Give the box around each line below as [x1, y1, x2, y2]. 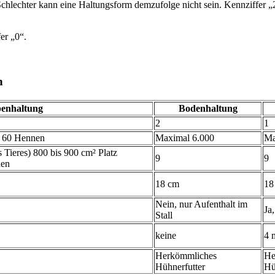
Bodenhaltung [178, 103, 238, 114]
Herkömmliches [155, 250, 217, 261]
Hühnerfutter [155, 261, 205, 272]
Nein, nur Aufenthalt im [155, 198, 247, 209]
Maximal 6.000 [155, 132, 214, 143]
